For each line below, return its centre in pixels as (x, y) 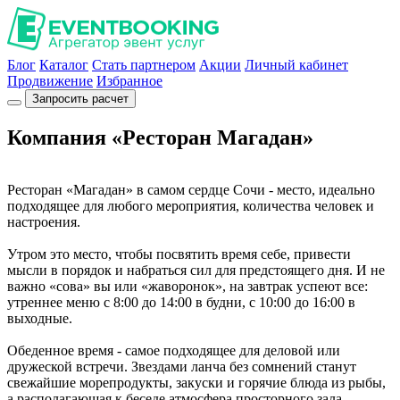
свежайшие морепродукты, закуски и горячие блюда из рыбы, (196, 382)
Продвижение (50, 81)
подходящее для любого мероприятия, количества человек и (191, 205)
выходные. (40, 318)
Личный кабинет (296, 65)
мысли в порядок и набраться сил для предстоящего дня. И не (196, 270)
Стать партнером (144, 65)
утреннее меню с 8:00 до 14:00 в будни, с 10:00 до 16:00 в (181, 302)
